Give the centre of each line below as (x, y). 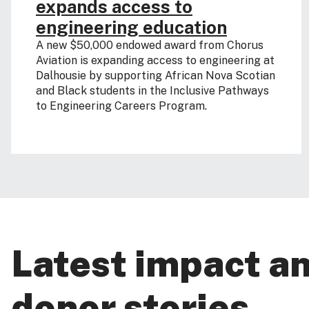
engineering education (131, 27)
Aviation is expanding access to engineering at (155, 60)
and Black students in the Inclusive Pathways (152, 90)
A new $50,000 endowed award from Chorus (150, 45)
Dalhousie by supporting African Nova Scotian (156, 75)
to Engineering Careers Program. (121, 106)
